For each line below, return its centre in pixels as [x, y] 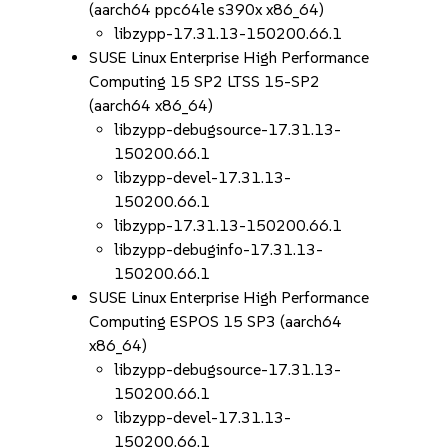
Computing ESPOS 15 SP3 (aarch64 [216, 321]
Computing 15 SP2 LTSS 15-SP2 [205, 81]
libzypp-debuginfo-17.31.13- [219, 249]
